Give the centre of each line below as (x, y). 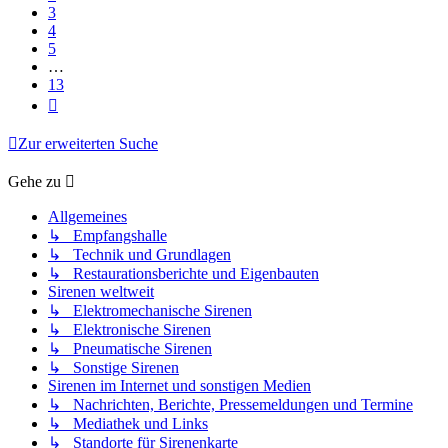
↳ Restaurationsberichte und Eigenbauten (183, 274)
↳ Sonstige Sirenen (113, 368)
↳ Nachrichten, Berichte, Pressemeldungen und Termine (230, 405)
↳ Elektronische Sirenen (129, 330)
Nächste (82, 102)
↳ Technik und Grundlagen (139, 255)
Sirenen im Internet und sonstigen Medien (179, 386)
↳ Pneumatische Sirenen (130, 349)
